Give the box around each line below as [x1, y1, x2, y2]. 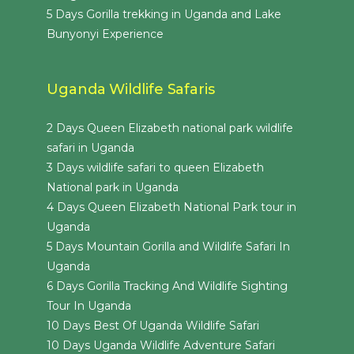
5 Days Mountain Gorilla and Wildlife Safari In [47, 239, 290, 254]
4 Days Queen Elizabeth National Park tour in [47, 200, 296, 215]
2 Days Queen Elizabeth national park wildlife [47, 121, 293, 136]
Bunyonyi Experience [47, 27, 164, 42]
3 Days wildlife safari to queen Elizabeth [47, 160, 264, 175]
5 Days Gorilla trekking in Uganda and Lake [47, 7, 281, 22]
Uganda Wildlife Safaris [47, 81, 215, 99]
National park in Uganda [47, 180, 179, 195]
